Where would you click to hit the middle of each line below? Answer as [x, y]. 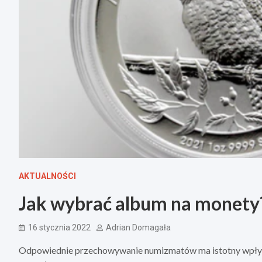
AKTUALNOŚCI [47, 176]
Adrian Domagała [138, 228]
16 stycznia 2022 [59, 228]
